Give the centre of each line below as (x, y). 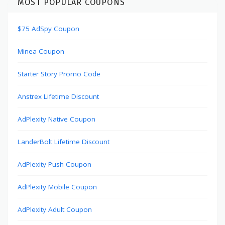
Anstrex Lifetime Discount (58, 97)
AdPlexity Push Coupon (54, 164)
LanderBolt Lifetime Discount (64, 142)
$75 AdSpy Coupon (48, 29)
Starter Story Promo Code (59, 74)
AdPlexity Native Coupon (57, 119)
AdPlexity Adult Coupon (55, 210)
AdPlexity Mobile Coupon (57, 187)
